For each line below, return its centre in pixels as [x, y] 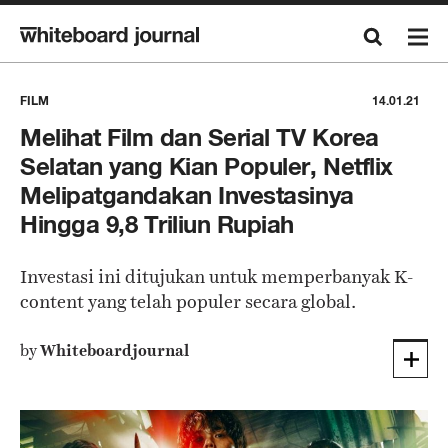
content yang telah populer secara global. [188, 301]
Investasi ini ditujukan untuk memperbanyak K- [216, 276]
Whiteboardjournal [114, 350]
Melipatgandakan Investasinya [187, 195]
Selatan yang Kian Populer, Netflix [206, 166]
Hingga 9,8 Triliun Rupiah [157, 224]
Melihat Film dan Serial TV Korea [199, 137]
